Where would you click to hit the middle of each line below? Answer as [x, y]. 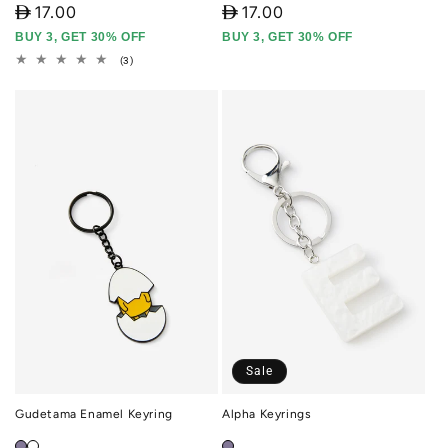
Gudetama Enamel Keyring [94, 413]
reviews [151, 87]
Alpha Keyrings [266, 413]
